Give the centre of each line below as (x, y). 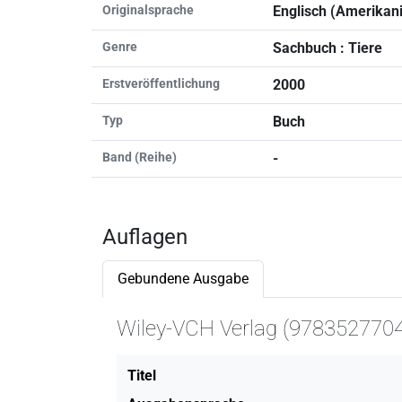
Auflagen (145, 236)
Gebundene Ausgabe (183, 278)
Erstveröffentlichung (161, 83)
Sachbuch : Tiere (328, 48)
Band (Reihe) (140, 157)
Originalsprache (148, 9)
